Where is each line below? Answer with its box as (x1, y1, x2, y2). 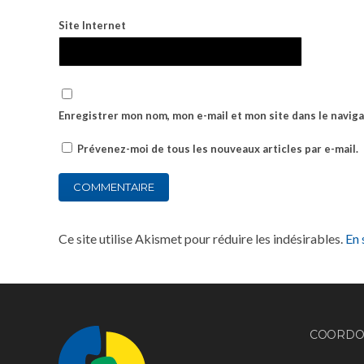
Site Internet (58, 19, 126, 32)
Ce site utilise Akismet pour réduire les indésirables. (58, 231, 345, 246)
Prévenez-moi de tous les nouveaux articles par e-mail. (77, 142, 358, 155)
